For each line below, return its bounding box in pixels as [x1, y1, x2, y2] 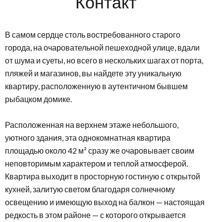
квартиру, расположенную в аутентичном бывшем [5, 81, 188, 91]
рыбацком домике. [5, 94, 72, 104]
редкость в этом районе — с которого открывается [5, 210, 186, 220]
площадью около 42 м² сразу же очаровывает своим [5, 146, 194, 155]
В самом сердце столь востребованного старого [5, 30, 180, 39]
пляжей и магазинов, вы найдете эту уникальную [5, 68, 181, 78]
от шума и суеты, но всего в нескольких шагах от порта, [5, 55, 203, 65]
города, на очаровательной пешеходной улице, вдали [5, 43, 200, 52]
